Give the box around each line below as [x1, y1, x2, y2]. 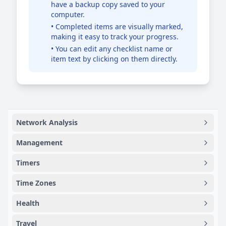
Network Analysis [16, 118, 78, 127]
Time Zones [16, 178, 56, 188]
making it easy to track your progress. [51, 32, 179, 41]
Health [16, 198, 39, 208]
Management [16, 138, 63, 147]
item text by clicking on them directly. [51, 54, 178, 64]
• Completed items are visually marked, [51, 22, 183, 31]
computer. [51, 10, 85, 19]
